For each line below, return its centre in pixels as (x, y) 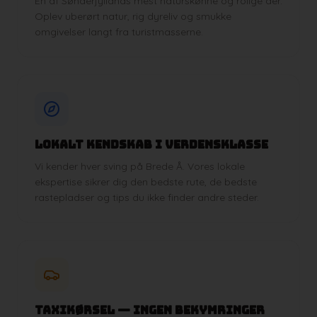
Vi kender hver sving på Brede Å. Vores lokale (140, 166)
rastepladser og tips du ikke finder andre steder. (147, 197)
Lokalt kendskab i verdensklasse (151, 144)
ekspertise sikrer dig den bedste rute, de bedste (146, 181)
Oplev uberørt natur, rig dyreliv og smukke (133, 16)
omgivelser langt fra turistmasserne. (119, 31)
